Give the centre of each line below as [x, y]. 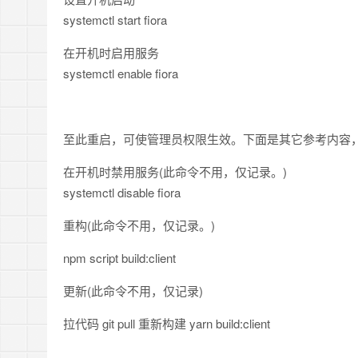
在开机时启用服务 [111, 52]
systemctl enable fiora [121, 73]
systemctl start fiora [115, 20]
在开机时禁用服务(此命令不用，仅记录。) [175, 171]
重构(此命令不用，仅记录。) [139, 225]
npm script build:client [119, 258]
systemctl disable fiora [122, 192]
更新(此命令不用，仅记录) [133, 290]
